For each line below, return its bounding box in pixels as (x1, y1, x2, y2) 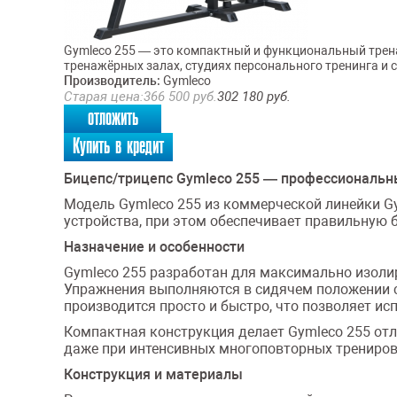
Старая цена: (64, 89, 144, 105)
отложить (87, 105, 138, 131)
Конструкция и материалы (64, 366, 243, 383)
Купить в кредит (73, 134, 164, 160)
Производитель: (64, 74, 160, 89)
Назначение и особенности (64, 238, 245, 255)
